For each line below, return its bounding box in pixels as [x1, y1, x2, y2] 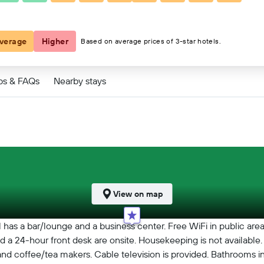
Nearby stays [54, 74, 106, 87]
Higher [41, 36, 68, 47]
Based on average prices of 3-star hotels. [81, 37, 221, 45]
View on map [113, 189, 163, 199]
